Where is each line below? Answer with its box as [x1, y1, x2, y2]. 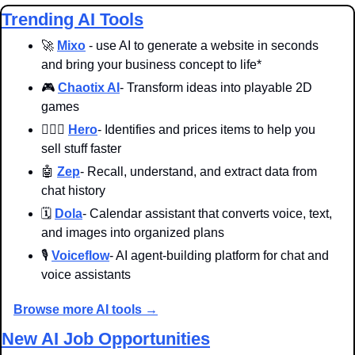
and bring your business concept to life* [41, 57, 261, 71]
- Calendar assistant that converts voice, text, [82, 206, 332, 220]
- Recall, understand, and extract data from [80, 164, 317, 178]
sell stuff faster [41, 141, 121, 155]
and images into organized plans [41, 225, 224, 239]
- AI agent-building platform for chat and [109, 248, 329, 262]
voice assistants [41, 267, 131, 281]
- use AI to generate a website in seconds [86, 38, 319, 52]
